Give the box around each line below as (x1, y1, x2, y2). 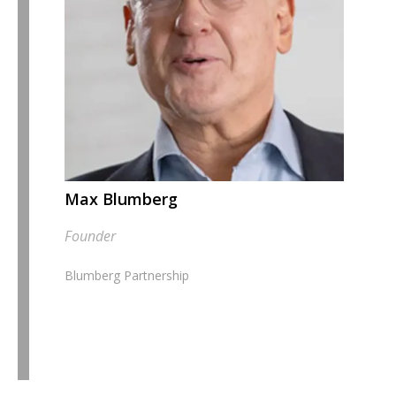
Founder (64, 226, 116, 247)
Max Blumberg (64, 187, 178, 209)
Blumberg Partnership (64, 267, 189, 285)
